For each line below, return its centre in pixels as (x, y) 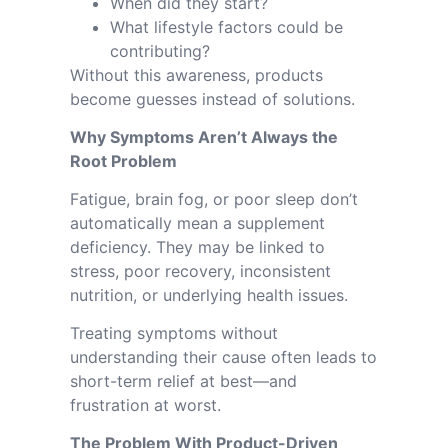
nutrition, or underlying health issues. (209, 295)
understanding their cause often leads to (223, 357)
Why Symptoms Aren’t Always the (204, 137)
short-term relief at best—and (183, 381)
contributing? (160, 51)
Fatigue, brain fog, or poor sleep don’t (214, 199)
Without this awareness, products (196, 75)
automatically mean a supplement (197, 223)
